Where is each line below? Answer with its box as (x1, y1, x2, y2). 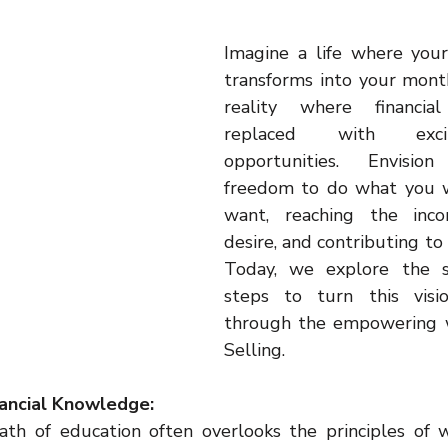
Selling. (224, 338, 285, 362)
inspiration (39, 3, 105, 23)
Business (47, 83, 104, 103)
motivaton (145, 3, 208, 23)
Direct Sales (248, 3, 326, 23)
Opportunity (366, 3, 442, 23)
